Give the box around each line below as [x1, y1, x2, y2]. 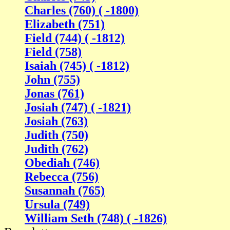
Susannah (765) [25, 184, 105, 198]
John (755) [25, 73, 80, 87]
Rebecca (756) [25, 170, 99, 184]
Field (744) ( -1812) [25, 31, 125, 45]
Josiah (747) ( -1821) [25, 101, 131, 114]
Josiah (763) [25, 114, 88, 128]
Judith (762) [25, 142, 88, 156]
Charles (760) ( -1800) [25, 4, 139, 17]
